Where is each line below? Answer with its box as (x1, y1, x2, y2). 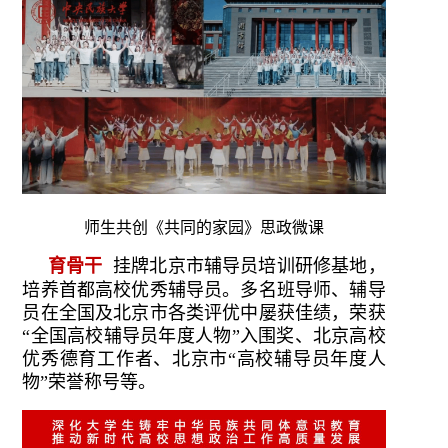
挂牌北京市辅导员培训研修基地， (102, 256, 386, 277)
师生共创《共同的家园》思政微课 (84, 219, 324, 237)
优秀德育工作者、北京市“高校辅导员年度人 (22, 349, 386, 370)
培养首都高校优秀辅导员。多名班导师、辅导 (22, 280, 386, 301)
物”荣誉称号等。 (22, 372, 157, 393)
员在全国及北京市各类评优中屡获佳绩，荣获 (22, 303, 386, 324)
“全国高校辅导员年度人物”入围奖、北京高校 (22, 326, 386, 347)
